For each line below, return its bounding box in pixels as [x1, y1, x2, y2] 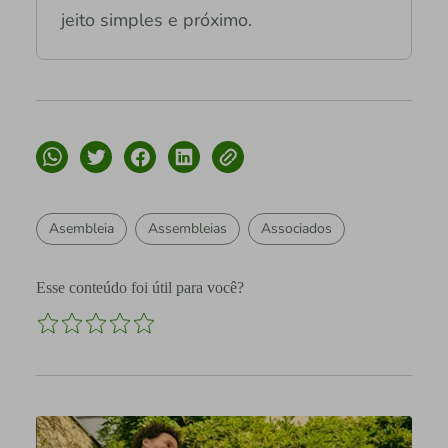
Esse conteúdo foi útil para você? [35, 278, 244, 296]
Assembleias [147, 218, 227, 238]
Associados [260, 218, 332, 238]
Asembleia [48, 218, 114, 238]
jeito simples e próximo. [60, 7, 252, 32]
